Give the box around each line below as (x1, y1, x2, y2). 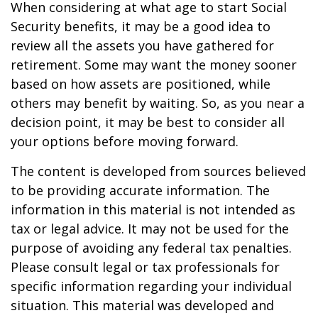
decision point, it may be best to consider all (11, 114, 285, 131)
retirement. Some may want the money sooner (11, 56, 297, 74)
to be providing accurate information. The (11, 182, 270, 199)
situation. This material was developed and (11, 297, 274, 314)
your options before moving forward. (11, 133, 238, 150)
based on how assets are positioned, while (11, 75, 270, 93)
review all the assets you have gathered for (11, 37, 274, 55)
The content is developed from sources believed (11, 163, 306, 180)
